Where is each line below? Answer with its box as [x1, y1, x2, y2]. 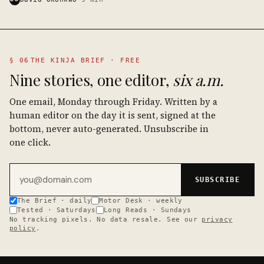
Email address [9, 163, 69, 176]
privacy [202, 215, 233, 223]
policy [9, 224, 36, 232]
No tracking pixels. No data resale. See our [9, 215, 198, 223]
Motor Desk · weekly [99, 196, 183, 204]
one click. [9, 136, 51, 148]
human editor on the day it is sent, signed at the [9, 108, 216, 121]
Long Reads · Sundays [103, 206, 192, 214]
